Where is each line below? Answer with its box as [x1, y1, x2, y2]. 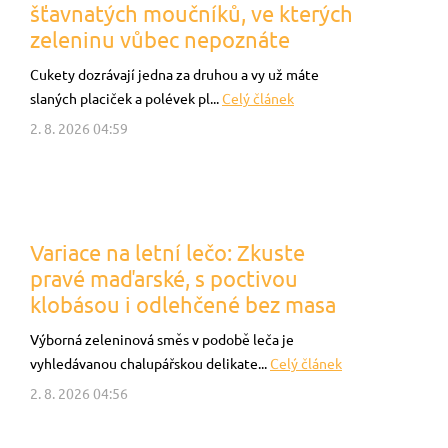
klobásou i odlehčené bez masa [30, 292, 336, 317]
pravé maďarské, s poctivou [30, 266, 298, 291]
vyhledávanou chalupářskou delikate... [30, 356, 270, 372]
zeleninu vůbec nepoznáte [30, 27, 290, 52]
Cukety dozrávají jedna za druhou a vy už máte [30, 67, 319, 83]
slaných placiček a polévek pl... [30, 91, 222, 107]
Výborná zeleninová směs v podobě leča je [30, 332, 294, 348]
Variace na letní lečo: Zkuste [30, 240, 305, 265]
